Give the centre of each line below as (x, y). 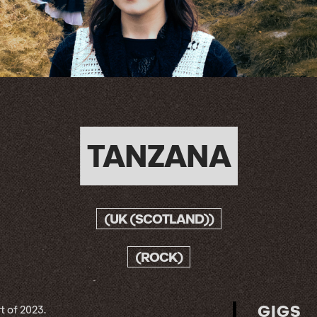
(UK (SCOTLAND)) (158, 219)
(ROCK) (158, 257)
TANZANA (158, 156)
